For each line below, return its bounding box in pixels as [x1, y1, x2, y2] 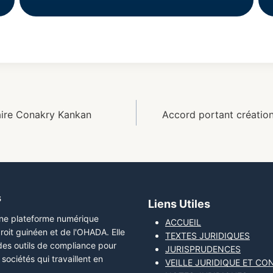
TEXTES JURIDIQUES [165, 230, 250, 241]
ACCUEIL [165, 217, 201, 228]
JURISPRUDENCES [165, 244, 241, 255]
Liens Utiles [148, 197, 210, 211]
